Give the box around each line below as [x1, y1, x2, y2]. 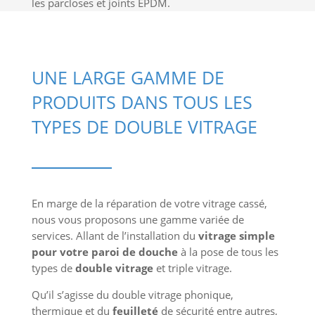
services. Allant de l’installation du [31, 229, 198, 243]
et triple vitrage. [153, 261, 232, 276]
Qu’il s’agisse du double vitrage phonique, [31, 288, 233, 302]
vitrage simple [198, 229, 275, 243]
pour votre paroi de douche [31, 245, 178, 259]
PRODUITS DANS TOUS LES [31, 90, 252, 115]
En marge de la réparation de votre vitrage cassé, [31, 196, 267, 211]
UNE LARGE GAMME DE [31, 65, 224, 90]
